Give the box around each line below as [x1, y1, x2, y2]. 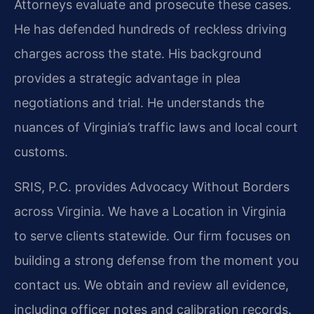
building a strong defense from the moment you [14, 252, 299, 268]
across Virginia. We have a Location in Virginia [14, 203, 286, 219]
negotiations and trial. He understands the [14, 95, 264, 111]
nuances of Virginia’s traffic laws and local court [14, 120, 298, 135]
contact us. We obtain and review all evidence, [14, 277, 289, 292]
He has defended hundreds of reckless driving [14, 22, 287, 37]
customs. [14, 144, 68, 160]
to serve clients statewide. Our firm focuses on [14, 228, 291, 243]
